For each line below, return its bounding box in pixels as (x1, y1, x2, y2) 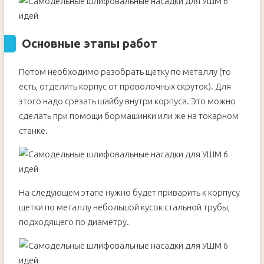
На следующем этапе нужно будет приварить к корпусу (18, 187, 240, 197)
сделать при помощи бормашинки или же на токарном (18, 111, 239, 121)
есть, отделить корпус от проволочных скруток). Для (18, 81, 231, 91)
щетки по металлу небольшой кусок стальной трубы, (18, 202, 230, 212)
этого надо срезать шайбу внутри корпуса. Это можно (18, 96, 236, 106)
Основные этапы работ (21, 37, 157, 50)
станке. (18, 126, 48, 136)
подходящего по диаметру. (18, 217, 129, 227)
